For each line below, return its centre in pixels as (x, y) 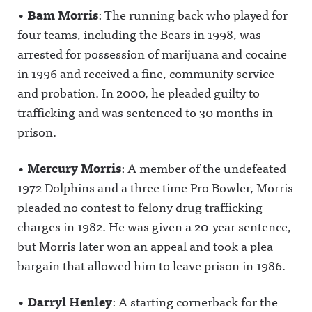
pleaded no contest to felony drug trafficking (140, 206)
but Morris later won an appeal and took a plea (145, 245)
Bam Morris (63, 14)
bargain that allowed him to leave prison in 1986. (151, 265)
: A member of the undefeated (204, 167)
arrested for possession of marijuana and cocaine (152, 53)
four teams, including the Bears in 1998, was (139, 34)
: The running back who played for (193, 14)
